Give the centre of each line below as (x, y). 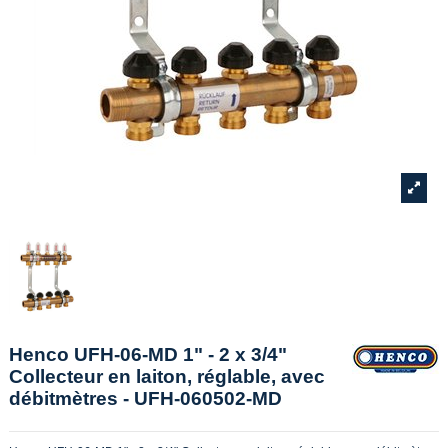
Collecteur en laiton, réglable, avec (167, 376)
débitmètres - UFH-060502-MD (145, 398)
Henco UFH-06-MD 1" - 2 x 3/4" (148, 354)
